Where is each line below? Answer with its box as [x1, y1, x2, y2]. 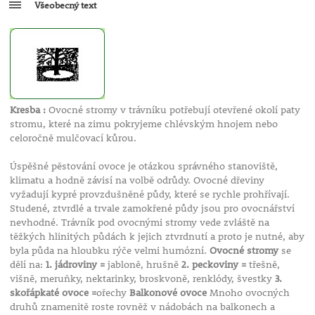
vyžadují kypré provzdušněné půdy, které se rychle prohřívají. [9, 188, 290, 201]
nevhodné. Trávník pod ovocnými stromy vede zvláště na [9, 216, 269, 229]
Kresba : [9, 103, 46, 117]
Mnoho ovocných [206, 286, 290, 300]
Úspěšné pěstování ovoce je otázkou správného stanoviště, [9, 160, 278, 173]
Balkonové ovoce [129, 286, 207, 300]
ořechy [96, 286, 129, 300]
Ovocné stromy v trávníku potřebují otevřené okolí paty [45, 103, 300, 117]
